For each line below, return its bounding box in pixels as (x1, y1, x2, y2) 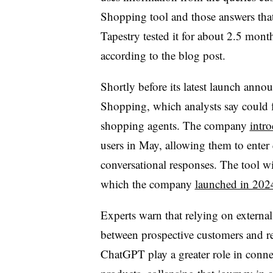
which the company (100, 175, 195, 191)
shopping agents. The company (100, 117, 250, 133)
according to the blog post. (100, 47, 225, 63)
